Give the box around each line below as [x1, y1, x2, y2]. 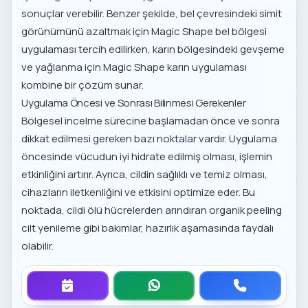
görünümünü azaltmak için [21, 24, 152, 39]
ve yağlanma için [21, 60, 104, 75]
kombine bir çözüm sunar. [21, 78, 144, 93]
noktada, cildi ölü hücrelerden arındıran [21, 203, 210, 218]
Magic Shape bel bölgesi [151, 24, 267, 39]
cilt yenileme [21, 221, 82, 236]
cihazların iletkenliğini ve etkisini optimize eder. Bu [21, 185, 256, 200]
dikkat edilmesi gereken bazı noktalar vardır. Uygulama [21, 131, 278, 146]
